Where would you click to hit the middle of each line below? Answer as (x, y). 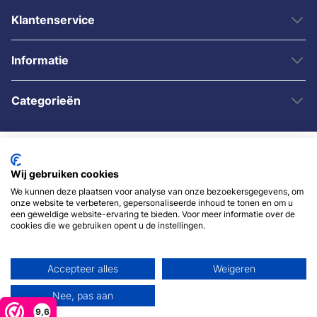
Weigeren (234, 269)
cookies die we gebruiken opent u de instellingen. (108, 225)
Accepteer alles (83, 269)
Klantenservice (53, 20)
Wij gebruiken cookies (65, 174)
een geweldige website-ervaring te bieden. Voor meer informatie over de (153, 214)
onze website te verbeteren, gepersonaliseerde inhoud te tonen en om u (152, 203)
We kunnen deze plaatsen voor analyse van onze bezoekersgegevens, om (157, 191)
